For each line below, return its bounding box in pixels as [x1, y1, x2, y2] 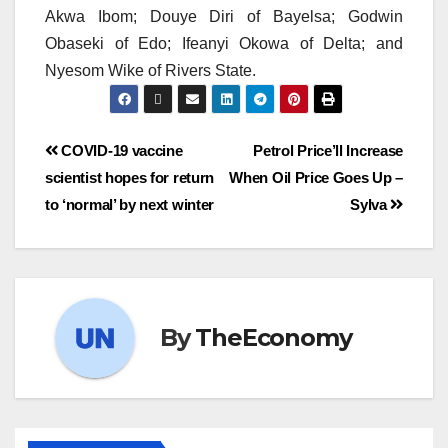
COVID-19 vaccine [57, 141, 183, 159]
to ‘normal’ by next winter [45, 195, 215, 213]
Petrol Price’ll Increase [253, 141, 403, 159]
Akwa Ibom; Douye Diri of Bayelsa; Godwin [45, 7, 403, 25]
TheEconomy [195, 323, 352, 353]
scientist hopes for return [45, 168, 215, 186]
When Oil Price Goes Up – [229, 168, 403, 186]
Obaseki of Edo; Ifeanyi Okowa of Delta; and [45, 34, 403, 52]
